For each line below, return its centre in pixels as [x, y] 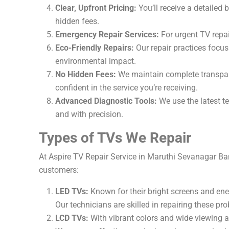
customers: [59, 170]
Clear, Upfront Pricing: [96, 8]
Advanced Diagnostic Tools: [106, 101]
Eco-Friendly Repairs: [94, 48]
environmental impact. [95, 61]
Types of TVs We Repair [115, 138]
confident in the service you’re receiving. [126, 88]
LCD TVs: [72, 218]
